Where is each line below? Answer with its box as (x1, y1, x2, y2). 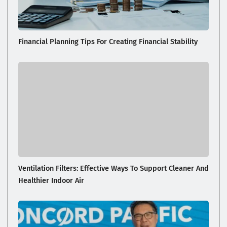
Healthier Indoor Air (18, 176, 84, 185)
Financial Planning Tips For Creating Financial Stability (18, 37, 198, 47)
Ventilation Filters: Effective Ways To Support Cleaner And (18, 164, 209, 173)
